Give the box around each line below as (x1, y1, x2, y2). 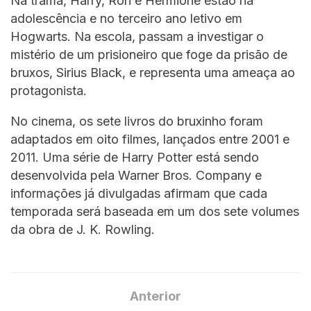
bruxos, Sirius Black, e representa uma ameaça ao (10, 65, 295, 81)
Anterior (130, 288, 181, 303)
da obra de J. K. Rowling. (10, 222, 155, 237)
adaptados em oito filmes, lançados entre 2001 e (10, 132, 289, 147)
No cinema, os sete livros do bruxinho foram (10, 114, 263, 129)
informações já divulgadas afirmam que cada (10, 186, 267, 201)
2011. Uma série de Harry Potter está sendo (10, 150, 259, 165)
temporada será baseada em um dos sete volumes (10, 204, 299, 219)
